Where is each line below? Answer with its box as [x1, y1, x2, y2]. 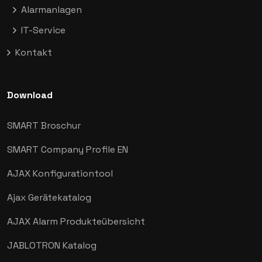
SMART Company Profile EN [7, 143, 128, 156]
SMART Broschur [7, 119, 81, 132]
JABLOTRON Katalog [7, 239, 96, 251]
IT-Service [21, 24, 65, 36]
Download [7, 89, 53, 101]
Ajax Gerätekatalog [7, 191, 91, 204]
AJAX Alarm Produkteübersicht [7, 215, 145, 227]
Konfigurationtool [33, 167, 113, 180]
